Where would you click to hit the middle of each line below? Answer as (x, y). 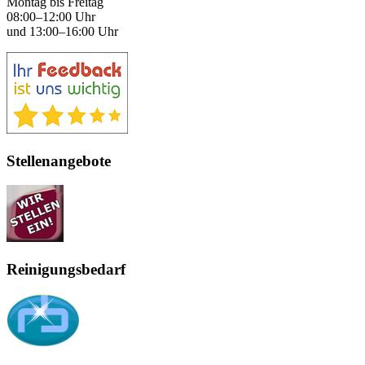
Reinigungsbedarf (66, 270)
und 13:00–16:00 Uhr (62, 31)
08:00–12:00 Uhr (51, 16)
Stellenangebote (59, 161)
